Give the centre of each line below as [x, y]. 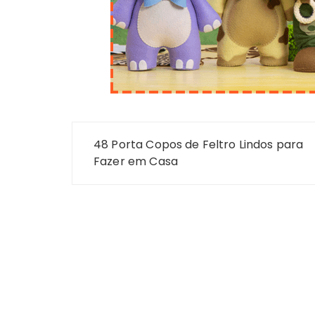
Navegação [125, 135]
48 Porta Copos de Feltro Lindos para [199, 144]
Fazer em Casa [136, 161]
